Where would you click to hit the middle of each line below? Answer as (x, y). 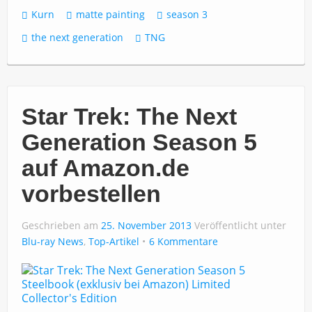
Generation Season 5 (139, 142)
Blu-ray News (53, 241)
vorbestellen (91, 194)
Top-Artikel (114, 241)
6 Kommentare (184, 241)
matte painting (110, 14)
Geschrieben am (61, 225)
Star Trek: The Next (129, 116)
